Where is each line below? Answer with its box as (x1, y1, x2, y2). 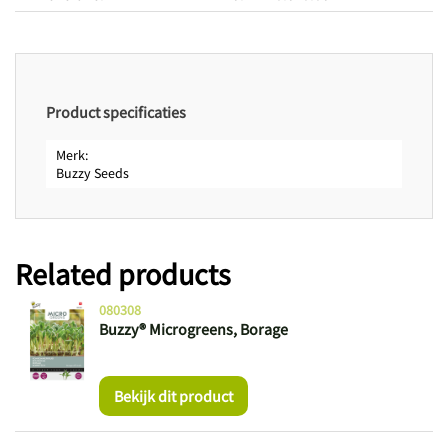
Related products (15, 254, 231, 293)
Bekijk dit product (113, 385, 233, 406)
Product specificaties (46, 101, 186, 122)
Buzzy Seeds (56, 163, 129, 182)
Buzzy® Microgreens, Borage (98, 318, 288, 339)
